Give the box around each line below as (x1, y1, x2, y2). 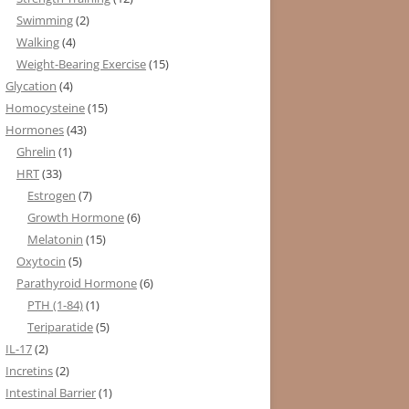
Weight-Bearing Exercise (16, 55, 146, 72)
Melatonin (27, 230, 83, 247)
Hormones (5, 121, 64, 138)
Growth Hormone (27, 208, 124, 225)
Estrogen (27, 186, 76, 204)
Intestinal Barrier (5, 383, 96, 401)
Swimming (16, 11, 73, 28)
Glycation (5, 77, 57, 94)
